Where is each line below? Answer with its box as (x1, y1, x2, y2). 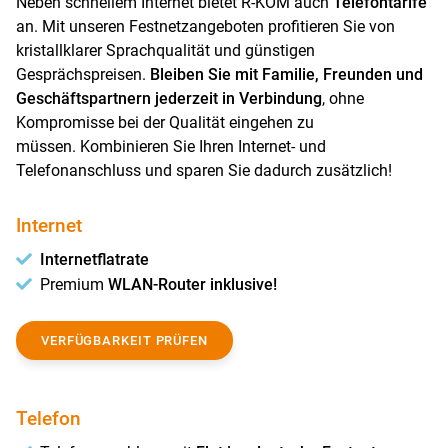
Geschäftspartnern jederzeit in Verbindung (16, 89, 322, 108)
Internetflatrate (40, 250, 149, 269)
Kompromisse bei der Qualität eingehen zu (16, 113, 314, 132)
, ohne (322, 89, 364, 108)
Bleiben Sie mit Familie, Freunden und (150, 65, 423, 84)
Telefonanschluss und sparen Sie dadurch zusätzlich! (16, 161, 392, 180)
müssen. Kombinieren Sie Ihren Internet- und (16, 137, 326, 156)
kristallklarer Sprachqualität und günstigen (16, 41, 315, 60)
